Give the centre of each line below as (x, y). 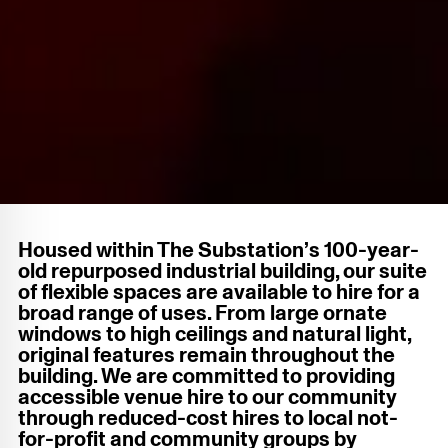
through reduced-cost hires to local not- (208, 418)
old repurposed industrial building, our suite (222, 271)
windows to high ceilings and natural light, (214, 334)
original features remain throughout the (206, 355)
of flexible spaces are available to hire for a (219, 292)
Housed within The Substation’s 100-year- (218, 250)
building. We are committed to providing (206, 376)
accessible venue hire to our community (207, 397)
